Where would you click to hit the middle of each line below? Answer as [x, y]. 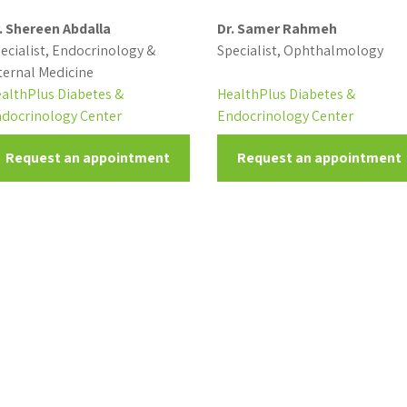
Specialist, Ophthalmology [300, 50]
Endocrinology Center [285, 116]
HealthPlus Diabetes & [286, 94]
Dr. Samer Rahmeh [277, 29]
